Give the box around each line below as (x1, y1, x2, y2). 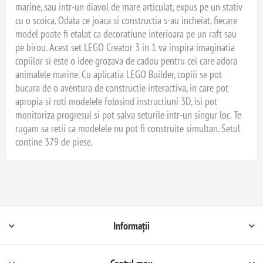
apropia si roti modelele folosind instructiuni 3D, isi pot (15, 95, 218, 108)
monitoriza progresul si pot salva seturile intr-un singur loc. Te (15, 108, 242, 122)
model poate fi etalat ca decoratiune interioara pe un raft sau (15, 27, 237, 41)
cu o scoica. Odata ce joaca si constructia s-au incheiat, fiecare (15, 14, 238, 27)
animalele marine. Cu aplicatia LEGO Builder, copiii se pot (15, 68, 222, 81)
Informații (113, 219, 150, 232)
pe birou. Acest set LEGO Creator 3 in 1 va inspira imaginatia (15, 41, 235, 54)
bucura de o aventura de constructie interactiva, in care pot (15, 81, 229, 95)
